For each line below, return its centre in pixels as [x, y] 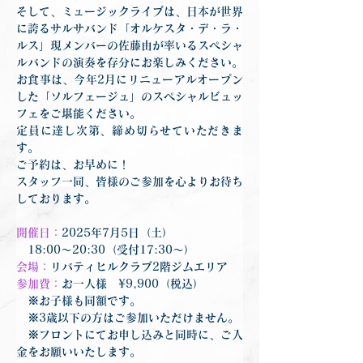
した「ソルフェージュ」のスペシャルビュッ [130, 96]
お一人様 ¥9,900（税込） [133, 284]
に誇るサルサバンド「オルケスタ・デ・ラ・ [130, 28]
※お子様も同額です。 [79, 301]
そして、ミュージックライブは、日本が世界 [130, 11]
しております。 [56, 199]
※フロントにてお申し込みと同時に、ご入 [130, 335]
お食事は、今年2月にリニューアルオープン [130, 79]
